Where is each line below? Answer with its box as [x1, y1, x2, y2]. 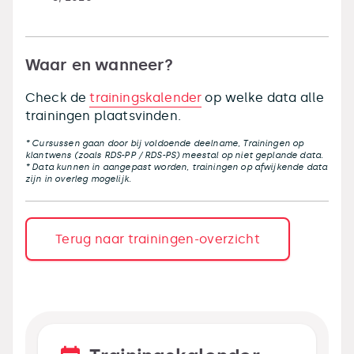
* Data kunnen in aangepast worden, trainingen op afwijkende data [25, 161, 328, 172]
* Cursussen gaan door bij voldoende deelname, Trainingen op [25, 137, 304, 149]
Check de [25, 90, 90, 105]
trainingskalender [89, 90, 202, 105]
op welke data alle [201, 90, 325, 105]
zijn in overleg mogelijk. [25, 173, 132, 184]
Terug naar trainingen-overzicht [55, 232, 260, 247]
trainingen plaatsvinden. [25, 108, 181, 123]
